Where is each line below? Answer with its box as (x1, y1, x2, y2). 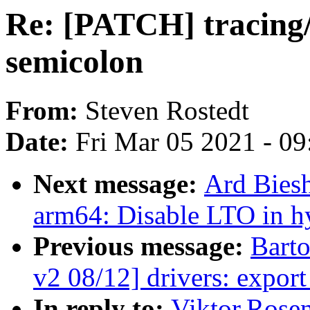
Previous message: (33, 231, 250, 262)
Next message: (33, 169, 204, 199)
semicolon (6, 44, 143, 80)
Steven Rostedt (85, 95, 249, 126)
